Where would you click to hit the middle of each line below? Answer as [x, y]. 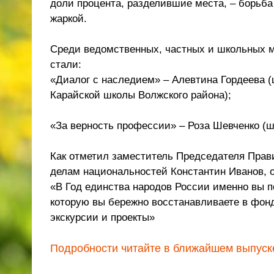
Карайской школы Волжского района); [141, 95]
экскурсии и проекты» [102, 217]
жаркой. [68, 19]
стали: [66, 65]
